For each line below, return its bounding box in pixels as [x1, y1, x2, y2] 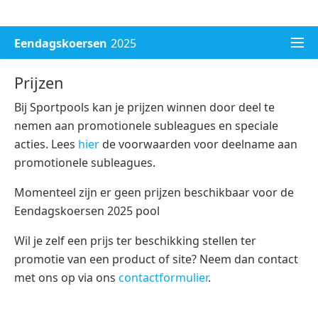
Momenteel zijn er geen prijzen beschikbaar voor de [14, 185, 294, 200]
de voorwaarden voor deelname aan [99, 136, 297, 152]
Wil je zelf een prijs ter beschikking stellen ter [14, 233, 256, 248]
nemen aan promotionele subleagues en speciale [14, 118, 278, 133]
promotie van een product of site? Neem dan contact [14, 251, 298, 267]
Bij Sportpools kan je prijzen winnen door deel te [14, 99, 275, 115]
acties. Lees [14, 136, 78, 152]
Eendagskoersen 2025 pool [14, 203, 160, 219]
